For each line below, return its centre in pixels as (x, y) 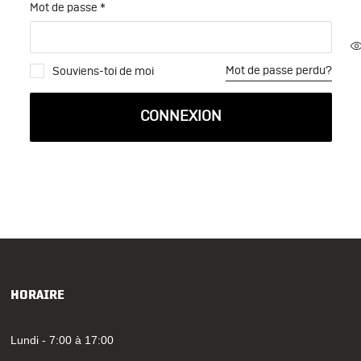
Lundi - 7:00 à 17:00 (62, 340)
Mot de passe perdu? (278, 71)
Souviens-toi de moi (102, 71)
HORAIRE (37, 295)
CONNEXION (180, 117)
